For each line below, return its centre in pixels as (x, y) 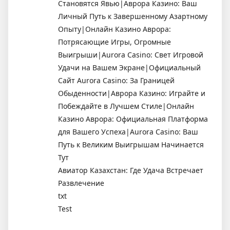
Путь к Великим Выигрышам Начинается (131, 144)
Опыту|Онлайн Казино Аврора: (114, 29)
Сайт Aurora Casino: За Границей (116, 80)
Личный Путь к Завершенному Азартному (133, 16)
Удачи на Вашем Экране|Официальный (129, 67)
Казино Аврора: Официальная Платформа (133, 119)
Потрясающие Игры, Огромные (114, 42)
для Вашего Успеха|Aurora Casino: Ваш (128, 131)
